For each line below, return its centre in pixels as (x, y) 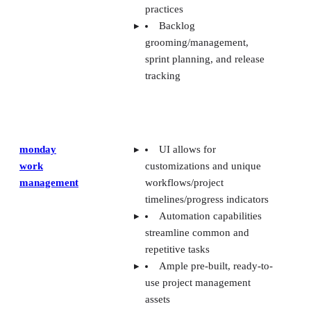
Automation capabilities (210, 216)
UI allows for (187, 150)
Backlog (177, 26)
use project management (198, 283)
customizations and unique (203, 166)
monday (38, 150)
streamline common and (197, 233)
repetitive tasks (177, 250)
